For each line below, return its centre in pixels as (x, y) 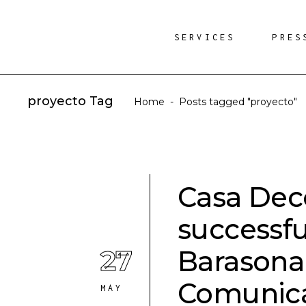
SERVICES (205, 37)
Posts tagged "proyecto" (238, 102)
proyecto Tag (70, 101)
